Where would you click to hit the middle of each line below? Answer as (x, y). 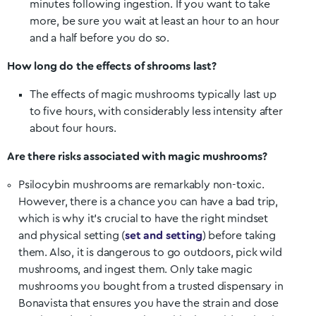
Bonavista (44, 303)
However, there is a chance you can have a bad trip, (148, 202)
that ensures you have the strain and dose (175, 303)
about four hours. (73, 128)
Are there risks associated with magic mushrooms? (137, 157)
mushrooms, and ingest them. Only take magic (135, 269)
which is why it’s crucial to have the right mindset (144, 219)
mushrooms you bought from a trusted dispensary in (151, 286)
